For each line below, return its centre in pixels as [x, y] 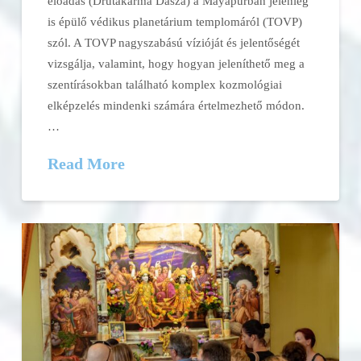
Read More [87, 164]
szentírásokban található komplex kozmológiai [165, 84]
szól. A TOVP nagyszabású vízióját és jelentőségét [174, 42]
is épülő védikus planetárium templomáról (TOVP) [175, 21]
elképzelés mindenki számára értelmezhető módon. [176, 105]
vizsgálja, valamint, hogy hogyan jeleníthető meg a [176, 63]
